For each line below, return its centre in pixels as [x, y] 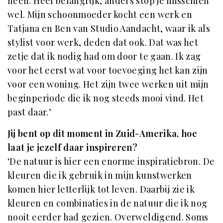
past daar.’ [31, 112]
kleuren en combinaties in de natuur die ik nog [108, 203]
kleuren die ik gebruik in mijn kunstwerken [100, 175]
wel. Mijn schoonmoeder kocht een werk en [100, 14]
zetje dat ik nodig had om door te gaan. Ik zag [104, 56]
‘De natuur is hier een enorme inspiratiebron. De [111, 161]
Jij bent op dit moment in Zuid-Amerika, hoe [103, 133]
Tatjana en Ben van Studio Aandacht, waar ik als [109, 28]
